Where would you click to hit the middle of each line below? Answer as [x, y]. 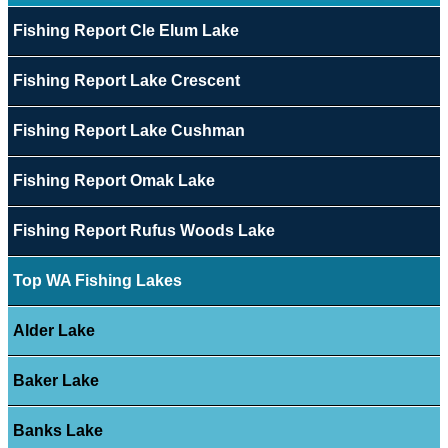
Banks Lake [57, 431]
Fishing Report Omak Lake [113, 181]
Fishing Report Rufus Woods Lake [143, 231]
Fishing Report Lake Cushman [128, 131]
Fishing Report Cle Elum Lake [125, 31]
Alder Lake [53, 331]
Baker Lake [55, 381]
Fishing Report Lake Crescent [126, 81]
